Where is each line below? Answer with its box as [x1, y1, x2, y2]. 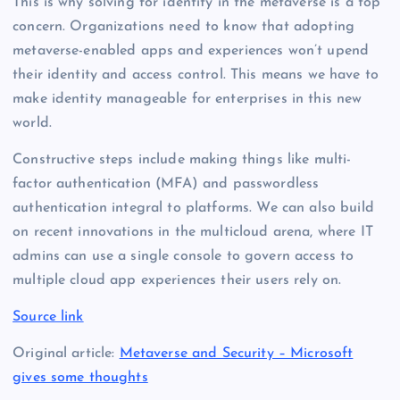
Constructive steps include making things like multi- [12, 152, 352, 167]
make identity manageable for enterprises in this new [12, 91, 362, 106]
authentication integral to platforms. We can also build [12, 200, 374, 215]
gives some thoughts [12, 370, 148, 385]
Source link [12, 309, 84, 324]
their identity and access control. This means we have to [12, 67, 379, 82]
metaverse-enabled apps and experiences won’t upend [12, 43, 370, 58]
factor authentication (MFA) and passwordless [12, 176, 320, 191]
